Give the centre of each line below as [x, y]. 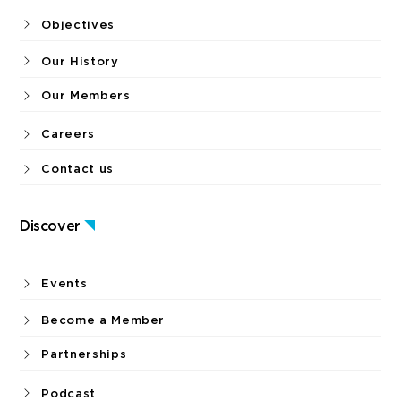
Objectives [78, 24]
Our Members [86, 96]
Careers [68, 134]
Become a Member [103, 320]
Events [64, 284]
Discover [50, 226]
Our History [80, 61]
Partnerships [84, 354]
